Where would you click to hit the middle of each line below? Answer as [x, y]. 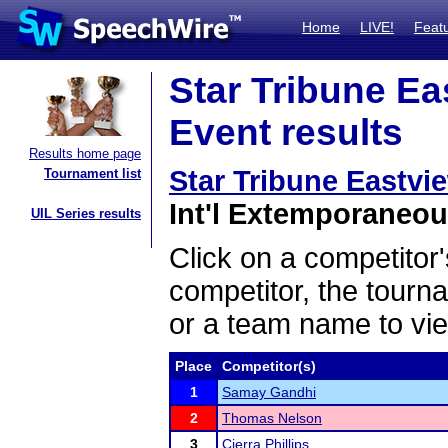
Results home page [85, 153]
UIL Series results [86, 213]
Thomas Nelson [272, 418]
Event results [286, 132]
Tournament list [92, 173]
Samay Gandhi [269, 392]
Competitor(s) [269, 366]
